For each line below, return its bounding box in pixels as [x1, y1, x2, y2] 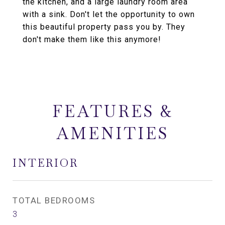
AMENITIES [56, 123, 169, 144]
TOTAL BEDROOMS [13, 195, 95, 205]
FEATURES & [52, 101, 173, 122]
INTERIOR [13, 156, 78, 170]
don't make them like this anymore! [23, 35, 161, 44]
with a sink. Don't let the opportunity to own [23, 10, 195, 19]
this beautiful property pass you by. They [23, 22, 185, 32]
